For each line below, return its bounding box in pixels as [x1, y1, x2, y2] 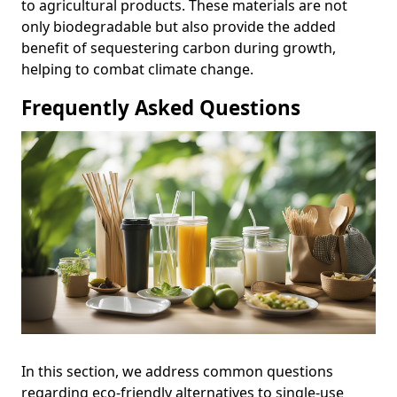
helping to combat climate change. [21, 59, 253, 80]
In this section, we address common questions [21, 361, 333, 381]
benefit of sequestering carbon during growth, [21, 38, 336, 58]
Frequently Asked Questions [21, 94, 300, 122]
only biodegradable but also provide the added [21, 17, 336, 37]
